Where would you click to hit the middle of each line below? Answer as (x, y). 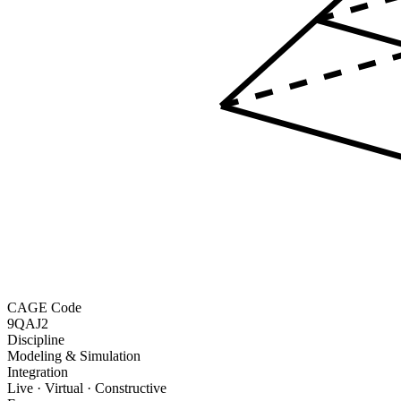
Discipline (36, 339)
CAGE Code (44, 307)
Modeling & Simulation (74, 355)
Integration (38, 371)
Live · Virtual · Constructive (87, 388)
